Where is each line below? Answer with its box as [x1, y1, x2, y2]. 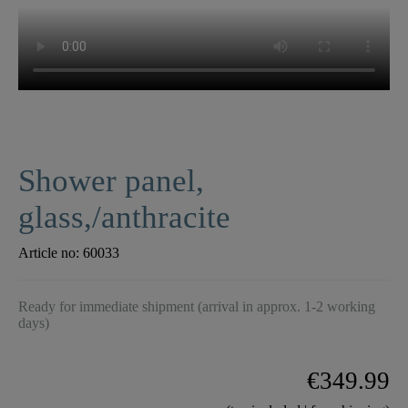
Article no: [18, 245, 83, 261]
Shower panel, [18, 163, 204, 199]
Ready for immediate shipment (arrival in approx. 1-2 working [18, 299, 375, 315]
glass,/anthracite [18, 199, 230, 236]
